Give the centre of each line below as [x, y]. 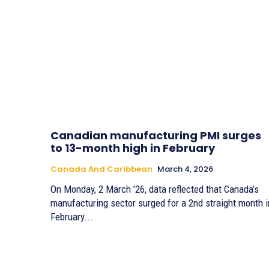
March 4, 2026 [185, 169]
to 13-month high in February [133, 148]
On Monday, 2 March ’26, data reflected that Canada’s [155, 189]
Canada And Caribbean [101, 169]
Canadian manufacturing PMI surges [156, 135]
